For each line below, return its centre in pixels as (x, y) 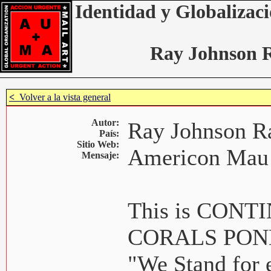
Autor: (105, 122)
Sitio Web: (99, 144)
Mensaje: (102, 155)
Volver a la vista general (63, 97)
